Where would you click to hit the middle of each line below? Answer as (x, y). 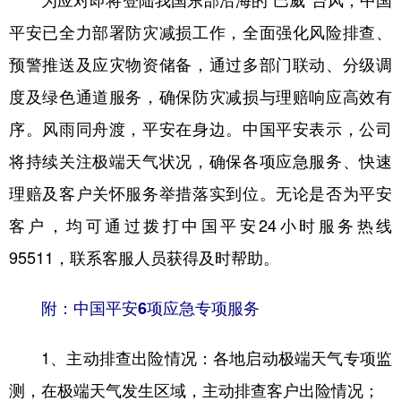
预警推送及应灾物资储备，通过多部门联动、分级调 (200, 64)
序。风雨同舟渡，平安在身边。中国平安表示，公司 (200, 129)
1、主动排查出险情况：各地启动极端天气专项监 (200, 358)
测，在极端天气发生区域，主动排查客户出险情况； (194, 390)
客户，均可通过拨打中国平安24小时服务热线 (200, 226)
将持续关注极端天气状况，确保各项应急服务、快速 (200, 161)
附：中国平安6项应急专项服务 (142, 308)
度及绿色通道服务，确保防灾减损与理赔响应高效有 (200, 97)
